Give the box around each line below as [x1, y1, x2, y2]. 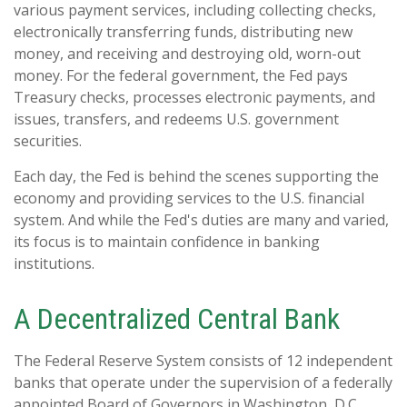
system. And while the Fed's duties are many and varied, [14, 209, 389, 230]
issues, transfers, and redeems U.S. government [14, 108, 339, 129]
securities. [14, 130, 82, 151]
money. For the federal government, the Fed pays [14, 65, 348, 85]
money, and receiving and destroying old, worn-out [14, 43, 361, 64]
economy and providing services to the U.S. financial [14, 187, 364, 208]
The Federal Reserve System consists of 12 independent [14, 350, 392, 371]
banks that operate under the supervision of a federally [14, 372, 392, 392]
